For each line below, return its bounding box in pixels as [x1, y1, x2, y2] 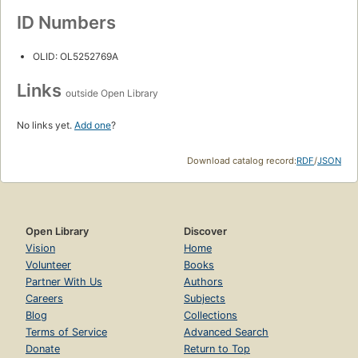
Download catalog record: [187, 155, 296, 167]
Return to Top [184, 343, 250, 356]
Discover [184, 225, 227, 238]
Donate [26, 343, 60, 356]
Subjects [184, 292, 225, 305]
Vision [26, 242, 55, 255]
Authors [184, 276, 223, 288]
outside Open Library [66, 87, 158, 100]
